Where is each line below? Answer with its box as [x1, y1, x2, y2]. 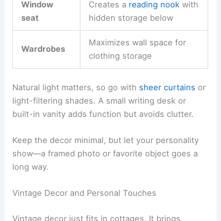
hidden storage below [88, 13, 173, 23]
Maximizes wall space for [88, 37, 186, 48]
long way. [12, 162, 49, 172]
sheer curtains [139, 82, 196, 92]
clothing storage [88, 51, 152, 61]
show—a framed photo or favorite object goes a [12, 148, 198, 159]
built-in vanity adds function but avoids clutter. [12, 109, 194, 119]
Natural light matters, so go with [12, 82, 140, 92]
